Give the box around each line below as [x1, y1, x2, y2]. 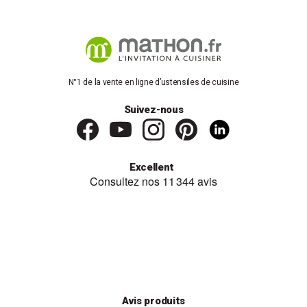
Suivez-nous [123, 103, 184, 116]
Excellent [129, 160, 175, 173]
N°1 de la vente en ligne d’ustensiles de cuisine [68, 77, 239, 87]
